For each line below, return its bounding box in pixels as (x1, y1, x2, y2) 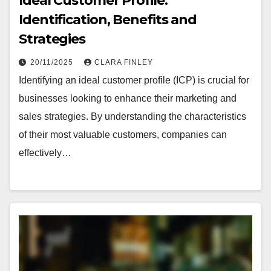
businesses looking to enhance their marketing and (19, 93, 237, 103)
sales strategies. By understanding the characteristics (19, 111, 246, 122)
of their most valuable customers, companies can (19, 129, 227, 140)
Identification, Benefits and (19, 11, 197, 28)
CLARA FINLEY (94, 57, 153, 67)
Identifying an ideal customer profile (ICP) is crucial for (19, 74, 249, 85)
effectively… (19, 147, 71, 158)
